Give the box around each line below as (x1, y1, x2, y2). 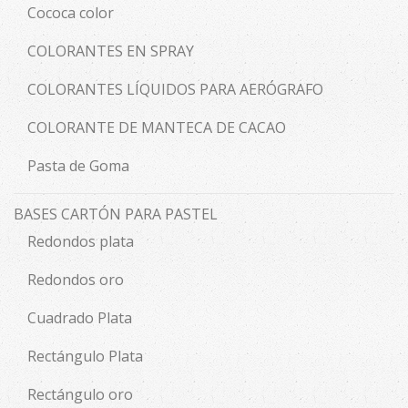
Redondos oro (27, 270, 124, 291)
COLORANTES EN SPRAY (27, 41, 194, 62)
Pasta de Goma (27, 156, 129, 177)
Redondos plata (27, 231, 134, 252)
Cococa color (27, 3, 114, 24)
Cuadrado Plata (27, 308, 132, 329)
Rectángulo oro (27, 384, 133, 405)
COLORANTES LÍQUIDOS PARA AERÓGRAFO (27, 79, 323, 100)
